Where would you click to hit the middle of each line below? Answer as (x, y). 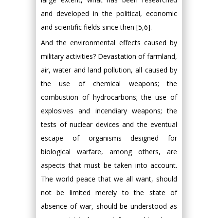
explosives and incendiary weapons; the (109, 111)
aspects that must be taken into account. (109, 165)
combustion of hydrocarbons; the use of (109, 97)
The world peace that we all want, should (109, 179)
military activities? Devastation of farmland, (109, 56)
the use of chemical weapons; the (109, 83)
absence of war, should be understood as (109, 206)
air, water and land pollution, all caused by (109, 70)
